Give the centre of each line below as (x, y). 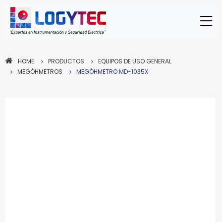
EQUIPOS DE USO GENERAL (135, 61)
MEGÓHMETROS (40, 72)
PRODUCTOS (66, 61)
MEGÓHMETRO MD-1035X (112, 72)
